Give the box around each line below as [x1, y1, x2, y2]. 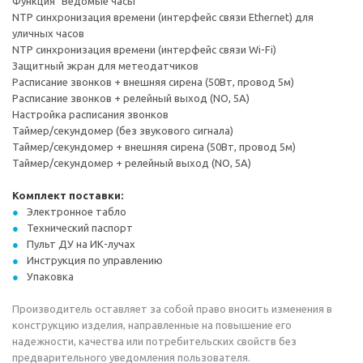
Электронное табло [27, 206, 126, 217]
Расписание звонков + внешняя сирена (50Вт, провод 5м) [12, 76, 294, 88]
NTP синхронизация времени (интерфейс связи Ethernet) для [12, 11, 314, 23]
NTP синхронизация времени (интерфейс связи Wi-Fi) [12, 44, 276, 55]
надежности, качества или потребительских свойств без [12, 335, 297, 347]
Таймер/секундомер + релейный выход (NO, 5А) [12, 157, 251, 169]
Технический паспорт [27, 222, 133, 233]
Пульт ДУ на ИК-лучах [27, 238, 135, 250]
